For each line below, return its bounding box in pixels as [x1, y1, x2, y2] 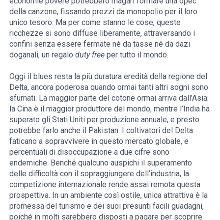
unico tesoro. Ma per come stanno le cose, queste [9, 17, 181, 27]
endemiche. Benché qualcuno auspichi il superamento [9, 158, 192, 167]
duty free [75, 50, 105, 59]
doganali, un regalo [9, 50, 76, 59]
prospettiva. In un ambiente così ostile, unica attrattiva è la [9, 190, 208, 200]
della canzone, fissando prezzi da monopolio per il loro [9, 6, 198, 16]
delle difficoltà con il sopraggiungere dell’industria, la [9, 168, 190, 178]
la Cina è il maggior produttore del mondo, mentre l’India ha [9, 104, 210, 113]
